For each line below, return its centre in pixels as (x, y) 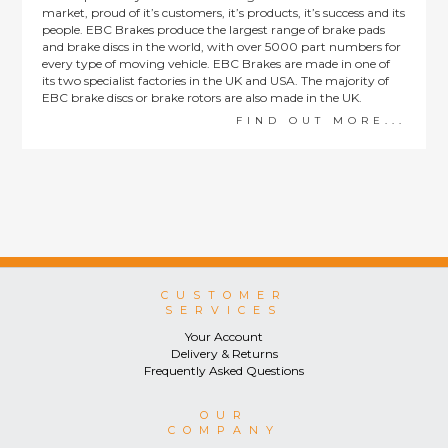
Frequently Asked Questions (224, 370)
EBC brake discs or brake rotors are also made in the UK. (202, 97)
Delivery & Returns (224, 353)
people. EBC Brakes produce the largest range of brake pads (214, 29)
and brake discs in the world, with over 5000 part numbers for (222, 46)
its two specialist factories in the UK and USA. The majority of (216, 80)
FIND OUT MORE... (320, 120)
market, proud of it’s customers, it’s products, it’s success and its (224, 12)
